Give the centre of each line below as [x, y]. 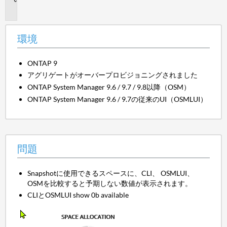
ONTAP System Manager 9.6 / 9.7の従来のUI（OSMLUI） [118, 99]
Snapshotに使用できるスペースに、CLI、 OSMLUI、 [111, 173]
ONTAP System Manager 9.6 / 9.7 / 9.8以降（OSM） [109, 87]
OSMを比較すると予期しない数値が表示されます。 [110, 183]
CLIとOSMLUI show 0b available [78, 195]
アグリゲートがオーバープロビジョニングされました [113, 75]
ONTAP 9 [43, 63]
